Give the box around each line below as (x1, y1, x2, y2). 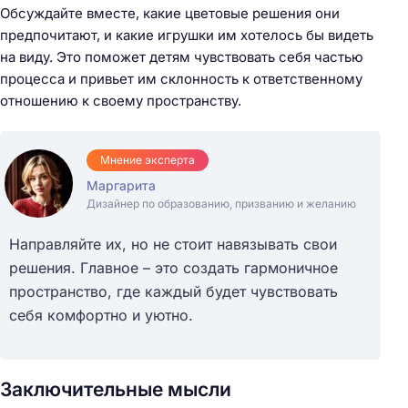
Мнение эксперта (100, 152, 195, 167)
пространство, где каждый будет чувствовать (9, 281, 338, 301)
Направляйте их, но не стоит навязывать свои (9, 234, 337, 253)
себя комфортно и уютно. (9, 305, 193, 324)
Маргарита (87, 177, 156, 193)
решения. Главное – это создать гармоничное (9, 258, 338, 277)
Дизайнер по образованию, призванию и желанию (87, 196, 356, 210)
